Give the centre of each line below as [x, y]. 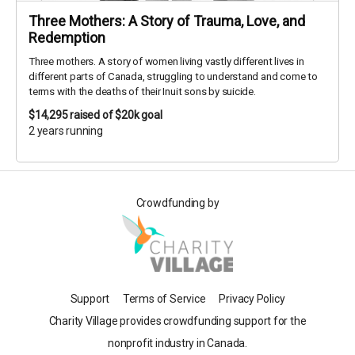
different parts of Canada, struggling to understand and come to [173, 77]
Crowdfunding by [177, 203]
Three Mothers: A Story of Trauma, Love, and [167, 21]
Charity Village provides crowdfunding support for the [177, 321]
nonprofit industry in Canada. [177, 343]
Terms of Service [164, 298]
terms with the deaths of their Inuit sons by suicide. [142, 92]
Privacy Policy [252, 298]
